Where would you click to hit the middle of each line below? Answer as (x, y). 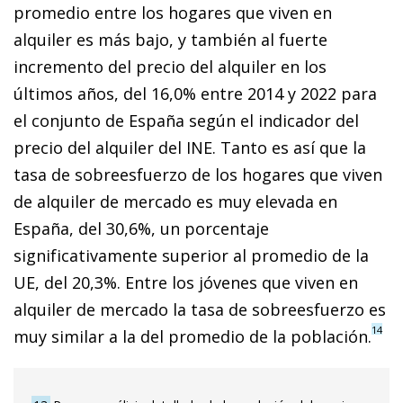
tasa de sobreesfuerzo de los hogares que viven (198, 174)
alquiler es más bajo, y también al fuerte (170, 39)
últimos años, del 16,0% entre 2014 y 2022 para (195, 93)
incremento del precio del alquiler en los (170, 66)
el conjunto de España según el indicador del (186, 120)
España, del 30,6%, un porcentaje (141, 228)
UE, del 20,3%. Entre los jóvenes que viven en (186, 282)
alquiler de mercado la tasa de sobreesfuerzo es (200, 309)
